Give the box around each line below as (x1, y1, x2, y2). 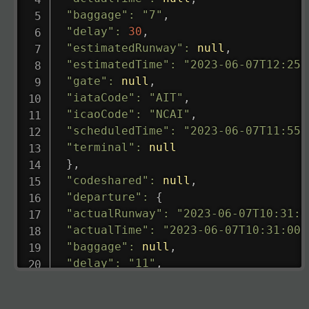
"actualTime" (66, 223, 149, 237)
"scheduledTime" (66, 123, 170, 137)
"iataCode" (66, 90, 135, 104)
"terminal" (66, 140, 135, 154)
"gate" (66, 74, 108, 88)
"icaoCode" (66, 107, 135, 121)
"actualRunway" (66, 206, 163, 220)
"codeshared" (66, 173, 149, 187)
